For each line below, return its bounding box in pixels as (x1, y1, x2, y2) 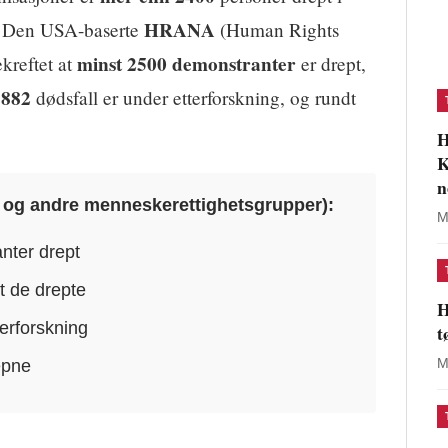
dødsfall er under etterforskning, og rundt (31, 85, 356, 111)
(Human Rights (215, 17, 339, 43)
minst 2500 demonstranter (77, 50, 296, 79)
